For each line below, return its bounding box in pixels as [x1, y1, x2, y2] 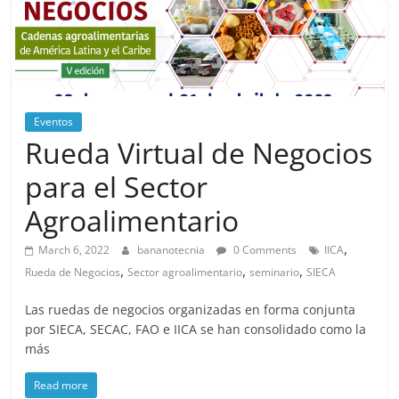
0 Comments [231, 242, 297, 258]
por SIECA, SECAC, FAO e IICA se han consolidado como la [25, 321, 367, 338]
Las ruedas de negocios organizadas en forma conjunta [25, 301, 356, 319]
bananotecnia [137, 242, 208, 258]
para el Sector [25, 167, 208, 207]
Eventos [34, 114, 74, 130]
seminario [249, 265, 300, 281]
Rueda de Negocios [25, 265, 121, 281]
